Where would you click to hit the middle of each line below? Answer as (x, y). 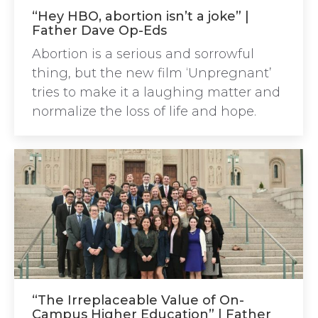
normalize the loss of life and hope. (144, 111)
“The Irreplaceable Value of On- (138, 301)
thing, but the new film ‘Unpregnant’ (152, 73)
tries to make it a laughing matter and (156, 92)
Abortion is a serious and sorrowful (143, 54)
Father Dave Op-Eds (99, 30)
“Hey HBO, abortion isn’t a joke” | (141, 16)
